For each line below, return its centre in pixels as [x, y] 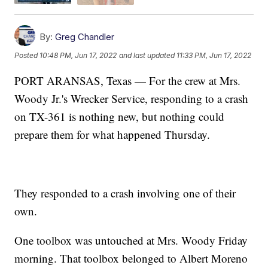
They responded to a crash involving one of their [125, 193]
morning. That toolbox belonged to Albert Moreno [131, 258]
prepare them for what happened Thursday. [112, 134]
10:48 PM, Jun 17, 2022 [78, 56]
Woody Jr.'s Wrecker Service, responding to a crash [132, 98]
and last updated [147, 56]
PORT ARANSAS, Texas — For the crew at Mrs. [128, 80]
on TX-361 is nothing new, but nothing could [120, 116]
